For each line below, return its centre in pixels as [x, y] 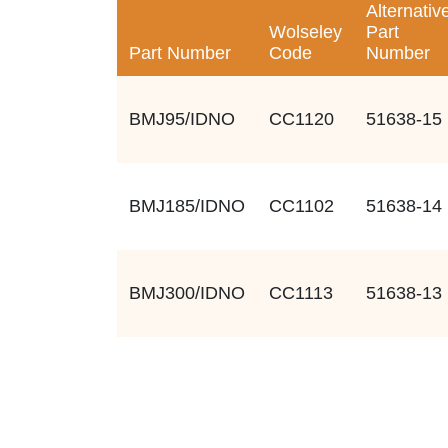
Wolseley [305, 31]
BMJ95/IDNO [182, 118]
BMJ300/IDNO [187, 292]
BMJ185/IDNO [187, 205]
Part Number [180, 52]
